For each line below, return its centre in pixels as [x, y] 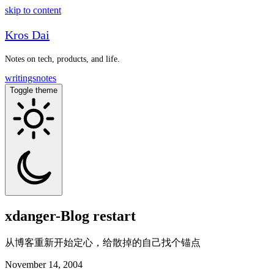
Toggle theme [34, 90]
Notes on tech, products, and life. [62, 59]
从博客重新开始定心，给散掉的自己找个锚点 [103, 242]
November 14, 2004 [44, 264]
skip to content [33, 10]
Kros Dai [27, 35]
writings [20, 78]
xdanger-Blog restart [70, 216]
